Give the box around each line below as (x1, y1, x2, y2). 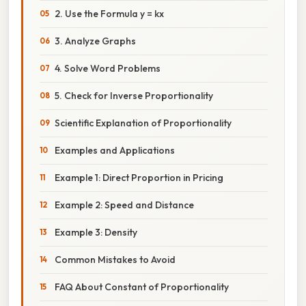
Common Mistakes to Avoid (55, 253, 176, 266)
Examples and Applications (55, 143, 175, 156)
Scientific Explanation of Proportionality (55, 116, 232, 129)
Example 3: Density (55, 225, 137, 238)
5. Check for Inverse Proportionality (55, 89, 213, 102)
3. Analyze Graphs (55, 34, 136, 47)
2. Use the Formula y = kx (55, 7, 164, 20)
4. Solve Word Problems (55, 61, 161, 74)
